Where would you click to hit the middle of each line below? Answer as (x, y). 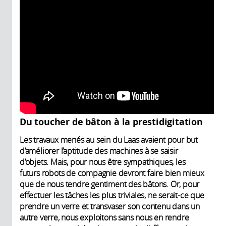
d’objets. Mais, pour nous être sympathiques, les (103, 162)
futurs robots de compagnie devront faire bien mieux (112, 173)
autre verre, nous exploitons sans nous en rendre (104, 217)
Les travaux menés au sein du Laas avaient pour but (109, 139)
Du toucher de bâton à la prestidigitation (111, 122)
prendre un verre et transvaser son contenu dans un (110, 206)
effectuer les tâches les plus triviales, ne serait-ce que (112, 195)
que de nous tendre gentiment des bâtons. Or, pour (110, 184)
